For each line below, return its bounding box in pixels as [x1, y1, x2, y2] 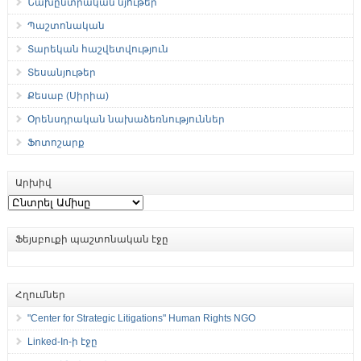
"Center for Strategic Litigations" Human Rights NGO [27, 313, 255, 325]
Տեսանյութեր [27, 67, 96, 79]
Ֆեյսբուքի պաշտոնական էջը [15, 234, 168, 246]
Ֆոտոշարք [27, 137, 85, 149]
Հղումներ [15, 289, 65, 301]
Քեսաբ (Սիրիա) [27, 90, 109, 102]
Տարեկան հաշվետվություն [27, 44, 168, 56]
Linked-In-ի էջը [27, 336, 98, 348]
